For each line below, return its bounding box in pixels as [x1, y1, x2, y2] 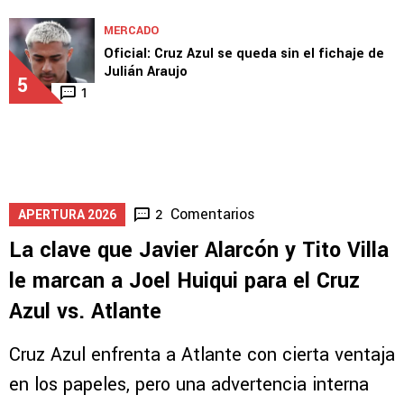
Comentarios [170, 203, 255, 225]
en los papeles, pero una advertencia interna [9, 371, 369, 398]
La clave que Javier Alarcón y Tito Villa [9, 234, 389, 265]
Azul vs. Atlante [9, 296, 161, 326]
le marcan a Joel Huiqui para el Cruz [9, 265, 360, 296]
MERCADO [104, 22, 159, 39]
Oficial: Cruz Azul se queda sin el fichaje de [104, 43, 384, 63]
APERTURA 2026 [18, 207, 116, 222]
